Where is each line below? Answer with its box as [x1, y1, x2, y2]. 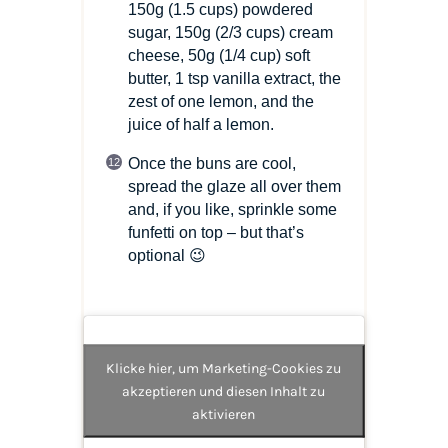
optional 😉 [127, 246, 206, 264]
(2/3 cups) [214, 23, 285, 41]
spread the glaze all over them [127, 177, 341, 195]
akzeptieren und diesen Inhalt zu [122, 382, 326, 400]
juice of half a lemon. [127, 115, 274, 133]
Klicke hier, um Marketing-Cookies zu [106, 359, 342, 377]
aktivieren [192, 405, 256, 423]
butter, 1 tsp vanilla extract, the [127, 69, 341, 87]
